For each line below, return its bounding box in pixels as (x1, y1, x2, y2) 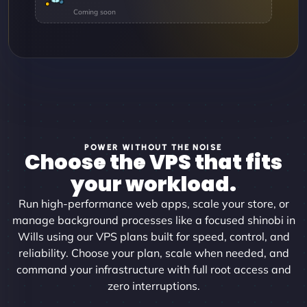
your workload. (71, 169, 236, 199)
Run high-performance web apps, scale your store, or (18, 196, 289, 210)
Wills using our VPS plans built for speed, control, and (17, 229, 290, 243)
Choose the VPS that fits (25, 147, 282, 177)
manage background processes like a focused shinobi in (12, 212, 295, 227)
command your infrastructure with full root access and (16, 262, 291, 276)
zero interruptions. (107, 278, 200, 293)
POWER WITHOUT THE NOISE (84, 141, 223, 152)
